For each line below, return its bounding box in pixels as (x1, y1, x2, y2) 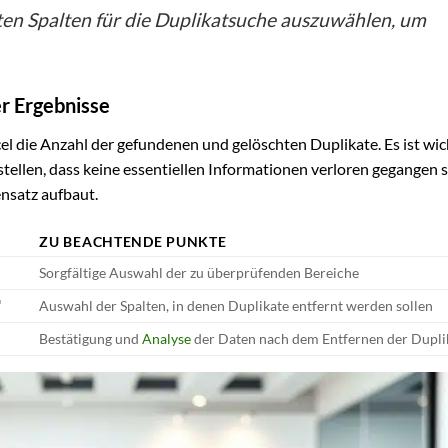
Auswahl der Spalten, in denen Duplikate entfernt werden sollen (39, 296, 434, 314)
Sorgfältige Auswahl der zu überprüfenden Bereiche (39, 263, 360, 281)
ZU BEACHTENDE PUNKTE (39, 232, 227, 250)
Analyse (142, 329, 192, 347)
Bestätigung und (39, 329, 143, 347)
